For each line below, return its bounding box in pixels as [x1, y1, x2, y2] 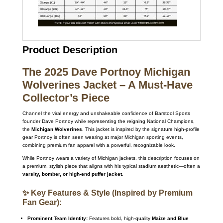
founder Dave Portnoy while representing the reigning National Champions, [22, 118, 195, 124]
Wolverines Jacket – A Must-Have [22, 79, 193, 92]
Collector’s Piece [22, 92, 110, 105]
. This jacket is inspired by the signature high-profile [82, 126, 200, 132]
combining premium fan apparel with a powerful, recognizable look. [22, 142, 175, 148]
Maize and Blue [151, 216, 189, 222]
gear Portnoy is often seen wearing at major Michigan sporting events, [22, 134, 183, 140]
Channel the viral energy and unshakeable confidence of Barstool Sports [22, 111, 190, 116]
